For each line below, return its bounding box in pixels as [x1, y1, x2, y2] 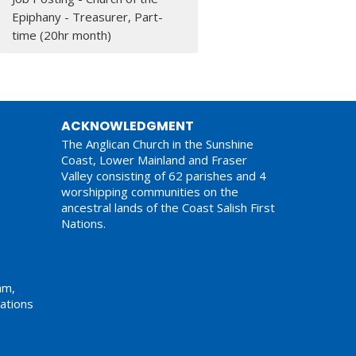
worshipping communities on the [60, 183, 238, 199]
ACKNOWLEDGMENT [60, 116, 194, 135]
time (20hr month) [12, 26, 112, 43]
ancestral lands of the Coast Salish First [60, 199, 275, 215]
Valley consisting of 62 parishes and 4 [60, 167, 266, 184]
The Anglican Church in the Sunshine [60, 135, 253, 152]
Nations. [60, 215, 106, 231]
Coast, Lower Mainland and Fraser [60, 151, 247, 168]
